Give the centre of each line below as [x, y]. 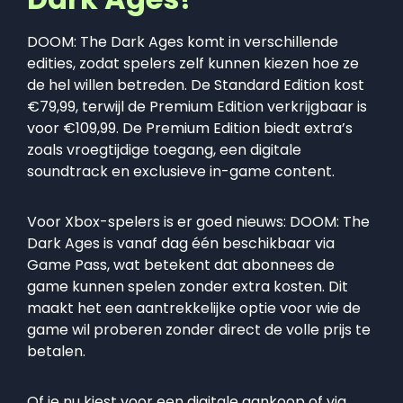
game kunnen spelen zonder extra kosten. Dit [188, 287]
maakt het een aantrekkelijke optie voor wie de [194, 309]
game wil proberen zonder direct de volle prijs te [199, 330]
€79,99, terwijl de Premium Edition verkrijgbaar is [197, 107]
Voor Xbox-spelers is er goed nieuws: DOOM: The [198, 222]
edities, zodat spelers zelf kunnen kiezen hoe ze [193, 64]
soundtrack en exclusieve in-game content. [181, 172]
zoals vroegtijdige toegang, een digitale [164, 150]
